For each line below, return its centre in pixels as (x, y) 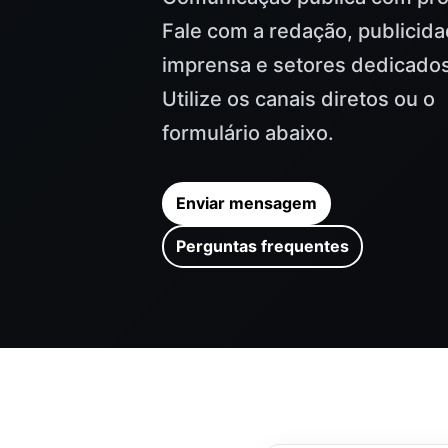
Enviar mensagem (247, 203)
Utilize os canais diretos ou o (299, 99)
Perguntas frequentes (263, 246)
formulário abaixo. (248, 133)
